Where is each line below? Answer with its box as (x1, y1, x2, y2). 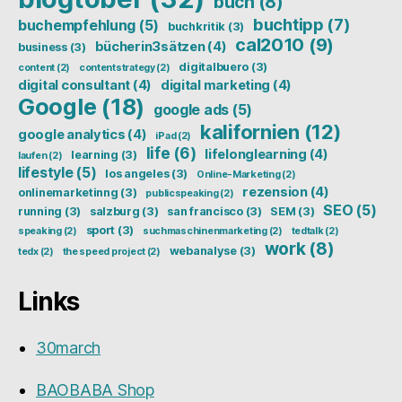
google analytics (18, 126, 126, 143)
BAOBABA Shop (36, 380, 154, 399)
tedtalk (291, 224, 324, 237)
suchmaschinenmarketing (142, 224, 267, 237)
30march (36, 337, 101, 357)
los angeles (105, 166, 170, 180)
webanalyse (169, 243, 237, 258)
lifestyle (18, 162, 74, 181)
